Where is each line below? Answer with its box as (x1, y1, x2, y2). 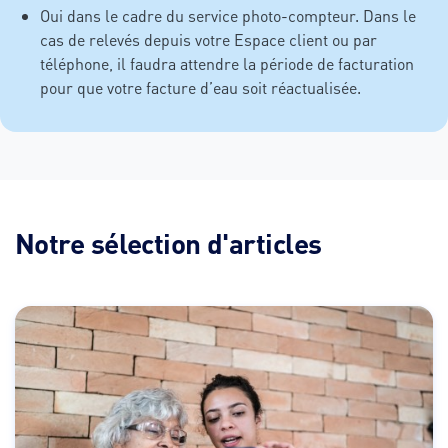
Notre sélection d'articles (15, 225, 322, 262)
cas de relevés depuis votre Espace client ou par (40, 29, 377, 51)
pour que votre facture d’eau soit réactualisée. (40, 77, 365, 99)
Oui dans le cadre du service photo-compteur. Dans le (40, 5, 416, 27)
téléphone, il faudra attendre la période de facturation (40, 53, 414, 75)
